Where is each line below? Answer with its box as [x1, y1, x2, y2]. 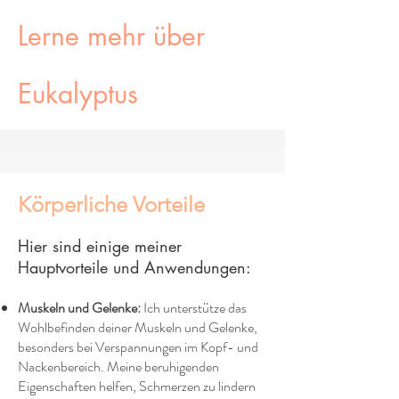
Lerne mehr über [18, 18, 205, 53]
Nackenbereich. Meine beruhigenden [18, 356, 219, 377]
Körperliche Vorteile [18, 191, 205, 217]
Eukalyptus [18, 76, 138, 111]
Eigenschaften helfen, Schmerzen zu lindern [18, 376, 256, 396]
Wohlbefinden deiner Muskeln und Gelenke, [18, 317, 257, 338]
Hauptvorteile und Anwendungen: [18, 256, 251, 278]
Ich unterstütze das [141, 297, 247, 318]
